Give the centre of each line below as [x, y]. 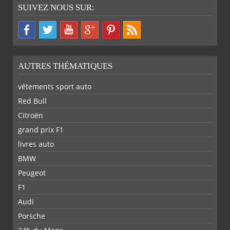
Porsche [32, 216]
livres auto [36, 144]
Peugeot [32, 173]
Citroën [31, 116]
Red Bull [32, 101]
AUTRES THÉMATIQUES [65, 66]
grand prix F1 [41, 130]
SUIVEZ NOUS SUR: [56, 8]
